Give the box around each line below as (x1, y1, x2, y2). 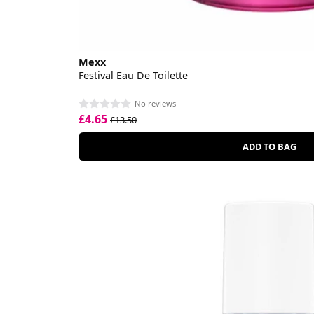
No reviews (135, 98, 176, 109)
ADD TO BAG (243, 140, 296, 153)
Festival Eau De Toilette (78, 68, 188, 82)
